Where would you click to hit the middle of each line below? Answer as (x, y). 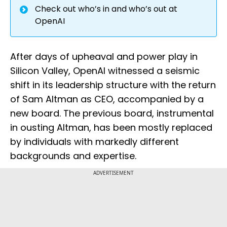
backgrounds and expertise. (73, 156)
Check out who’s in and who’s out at (106, 9)
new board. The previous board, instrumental (112, 113)
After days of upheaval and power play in (104, 57)
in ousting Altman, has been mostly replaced (111, 128)
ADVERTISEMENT (113, 173)
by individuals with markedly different (94, 142)
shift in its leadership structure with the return (113, 85)
